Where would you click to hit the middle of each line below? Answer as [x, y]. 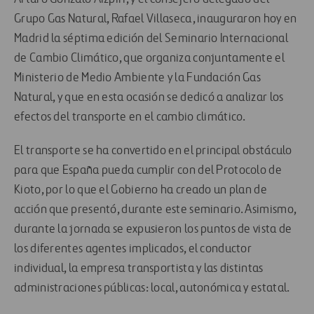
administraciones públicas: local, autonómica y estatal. [152, 288]
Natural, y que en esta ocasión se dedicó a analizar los [149, 98]
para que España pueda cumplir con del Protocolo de [148, 171]
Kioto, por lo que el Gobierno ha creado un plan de [141, 190]
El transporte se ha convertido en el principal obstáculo [153, 151]
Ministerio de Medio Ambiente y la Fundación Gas [138, 78]
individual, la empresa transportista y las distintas [139, 269]
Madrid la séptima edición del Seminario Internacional [151, 39]
